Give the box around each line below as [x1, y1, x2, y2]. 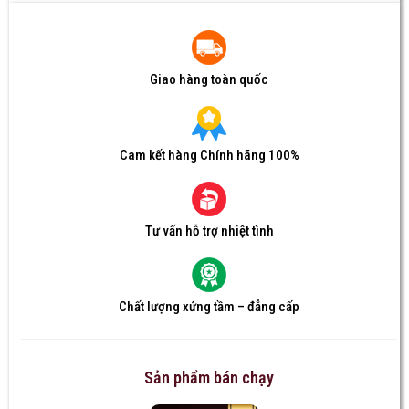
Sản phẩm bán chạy [144, 367, 274, 387]
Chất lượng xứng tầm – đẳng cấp [119, 298, 299, 315]
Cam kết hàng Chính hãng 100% [119, 146, 299, 163]
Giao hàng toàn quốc [150, 70, 268, 88]
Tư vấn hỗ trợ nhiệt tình [144, 222, 274, 239]
